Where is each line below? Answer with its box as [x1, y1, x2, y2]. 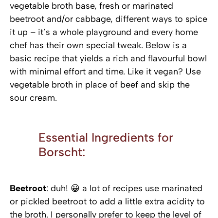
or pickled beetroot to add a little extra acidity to [10, 196, 205, 207]
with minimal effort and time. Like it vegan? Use [10, 66, 201, 77]
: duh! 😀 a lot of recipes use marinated [46, 182, 202, 194]
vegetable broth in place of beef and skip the [10, 79, 190, 91]
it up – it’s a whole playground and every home [10, 27, 198, 38]
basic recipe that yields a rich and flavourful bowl [10, 53, 207, 64]
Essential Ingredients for [38, 129, 174, 145]
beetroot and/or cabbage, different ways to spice [10, 14, 207, 25]
